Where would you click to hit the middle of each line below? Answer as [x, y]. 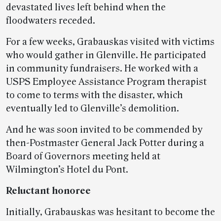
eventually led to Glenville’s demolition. [92, 109]
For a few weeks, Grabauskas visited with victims [110, 42]
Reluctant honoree [48, 191]
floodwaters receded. [51, 21]
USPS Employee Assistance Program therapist [106, 82]
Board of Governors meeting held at [83, 156]
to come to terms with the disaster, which [94, 95]
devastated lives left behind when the [86, 7]
